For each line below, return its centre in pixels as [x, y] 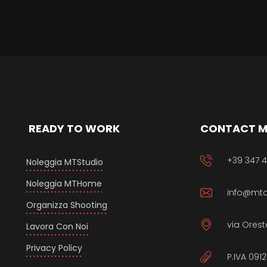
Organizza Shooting [66, 205]
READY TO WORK [73, 129]
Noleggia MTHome [64, 184]
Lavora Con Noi [57, 227]
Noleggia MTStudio [64, 162]
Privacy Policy [54, 248]
